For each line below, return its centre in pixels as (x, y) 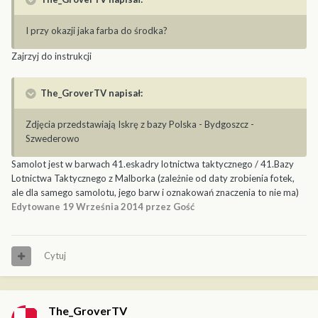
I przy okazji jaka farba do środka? (97, 31)
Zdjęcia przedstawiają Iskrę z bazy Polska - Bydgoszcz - (140, 125)
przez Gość (169, 207)
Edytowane (37, 207)
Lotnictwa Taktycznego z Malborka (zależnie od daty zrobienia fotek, (153, 179)
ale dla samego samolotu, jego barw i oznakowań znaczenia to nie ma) (155, 193)
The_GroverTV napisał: (91, 93)
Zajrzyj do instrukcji (51, 56)
